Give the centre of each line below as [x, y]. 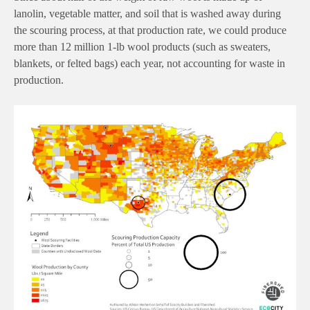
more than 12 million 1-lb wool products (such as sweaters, [142, 47]
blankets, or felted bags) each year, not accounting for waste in [149, 64]
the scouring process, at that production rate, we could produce [150, 30]
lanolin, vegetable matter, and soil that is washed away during [147, 14]
